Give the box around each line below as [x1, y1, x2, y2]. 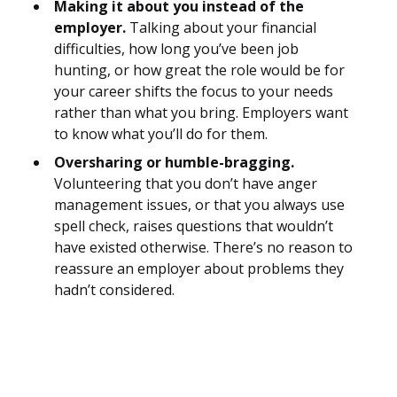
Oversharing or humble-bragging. [54, 152, 294, 173]
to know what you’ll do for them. [54, 124, 268, 144]
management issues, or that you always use [54, 195, 345, 215]
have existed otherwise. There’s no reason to [54, 237, 353, 258]
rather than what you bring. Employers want [54, 103, 348, 123]
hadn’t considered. [54, 280, 175, 300]
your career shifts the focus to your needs [54, 82, 333, 102]
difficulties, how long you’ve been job [54, 39, 299, 59]
